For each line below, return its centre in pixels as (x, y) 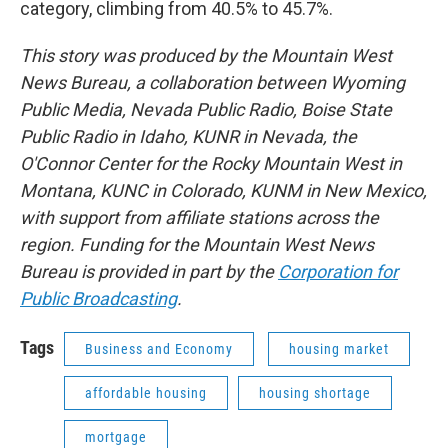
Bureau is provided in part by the (149, 271)
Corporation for (338, 271)
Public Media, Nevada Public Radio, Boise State (206, 109)
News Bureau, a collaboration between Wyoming (212, 82)
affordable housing (146, 393)
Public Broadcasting (98, 298)
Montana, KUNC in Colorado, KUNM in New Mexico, (223, 190)
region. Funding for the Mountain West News (197, 244)
